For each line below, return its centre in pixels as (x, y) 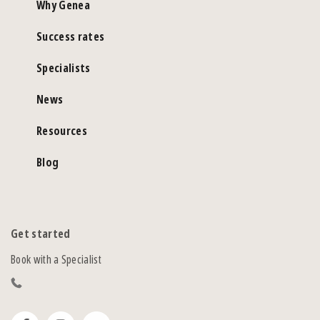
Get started (41, 234)
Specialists (64, 68)
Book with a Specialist (56, 260)
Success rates (71, 37)
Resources (62, 131)
